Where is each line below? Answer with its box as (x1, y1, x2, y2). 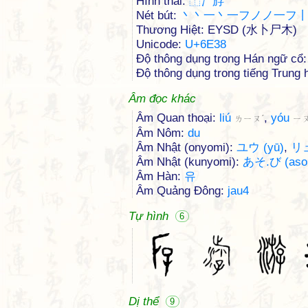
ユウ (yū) (236, 141, 284, 154)
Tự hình (129, 210, 172, 223)
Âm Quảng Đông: (136, 184, 228, 197)
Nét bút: (136, 9, 180, 22)
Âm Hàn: (136, 170, 184, 183)
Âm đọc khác (129, 92, 196, 105)
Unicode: (136, 38, 185, 51)
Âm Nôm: (136, 126, 188, 140)
